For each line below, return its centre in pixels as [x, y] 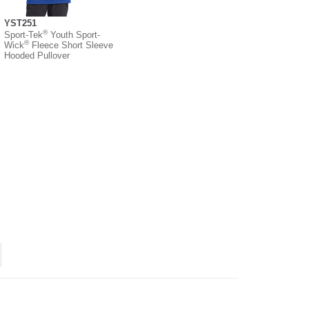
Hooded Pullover [37, 55]
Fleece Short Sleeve [71, 45]
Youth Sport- [74, 34]
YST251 [20, 23]
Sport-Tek [23, 34]
